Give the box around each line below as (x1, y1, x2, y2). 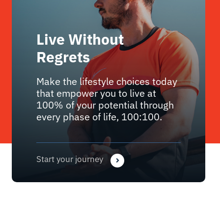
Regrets (36, 47, 90, 66)
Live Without (36, 29, 124, 49)
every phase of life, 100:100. (36, 110, 163, 123)
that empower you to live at (36, 86, 157, 100)
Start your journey (36, 153, 104, 165)
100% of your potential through (36, 98, 174, 111)
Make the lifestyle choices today (36, 74, 178, 88)
